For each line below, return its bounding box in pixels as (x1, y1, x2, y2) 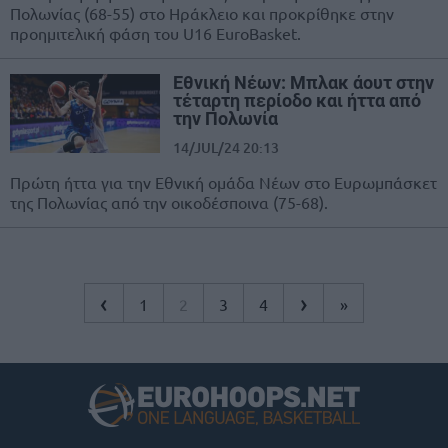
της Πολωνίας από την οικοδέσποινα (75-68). (10, 192, 328, 213)
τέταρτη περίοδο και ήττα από (173, 90, 421, 112)
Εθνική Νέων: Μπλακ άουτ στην (173, 72, 434, 94)
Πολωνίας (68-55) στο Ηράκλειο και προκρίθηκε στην (10, 3, 394, 24)
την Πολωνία (173, 108, 278, 130)
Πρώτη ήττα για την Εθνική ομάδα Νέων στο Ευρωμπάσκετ (10, 172, 437, 193)
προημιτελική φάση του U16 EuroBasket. (10, 23, 301, 44)
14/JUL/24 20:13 (173, 138, 279, 158)
